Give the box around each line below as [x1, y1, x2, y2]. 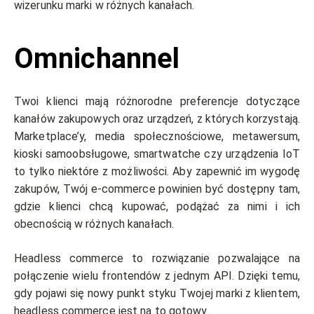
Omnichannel [14, 42, 180, 76]
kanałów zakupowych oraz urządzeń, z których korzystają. [14, 112, 300, 126]
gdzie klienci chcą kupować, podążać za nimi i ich [14, 200, 300, 214]
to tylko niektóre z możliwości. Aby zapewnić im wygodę [14, 165, 300, 179]
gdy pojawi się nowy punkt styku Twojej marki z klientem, [14, 287, 300, 301]
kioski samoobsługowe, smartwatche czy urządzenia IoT [14, 147, 300, 161]
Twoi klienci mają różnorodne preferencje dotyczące [14, 95, 300, 109]
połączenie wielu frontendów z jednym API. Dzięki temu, [14, 269, 300, 283]
